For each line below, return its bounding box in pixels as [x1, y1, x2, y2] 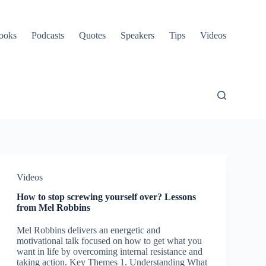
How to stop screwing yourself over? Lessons [16, 192, 196, 202]
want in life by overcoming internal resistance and [16, 246, 202, 256]
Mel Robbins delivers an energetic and [16, 225, 160, 235]
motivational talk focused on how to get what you [16, 236, 202, 246]
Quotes [78, 30, 106, 40]
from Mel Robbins [16, 202, 90, 213]
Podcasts [31, 30, 64, 40]
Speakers [120, 30, 154, 40]
